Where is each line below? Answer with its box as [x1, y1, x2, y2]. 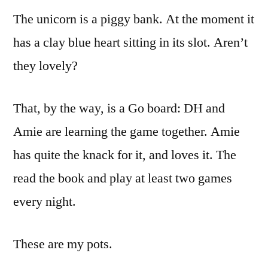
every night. [13, 193, 76, 210]
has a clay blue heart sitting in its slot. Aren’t [13, 33, 248, 51]
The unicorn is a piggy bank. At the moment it [13, 10, 254, 28]
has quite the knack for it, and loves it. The [13, 146, 236, 163]
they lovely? [13, 57, 78, 74]
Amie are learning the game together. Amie [13, 123, 240, 140]
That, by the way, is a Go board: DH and [13, 99, 225, 117]
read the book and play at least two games [13, 169, 232, 187]
